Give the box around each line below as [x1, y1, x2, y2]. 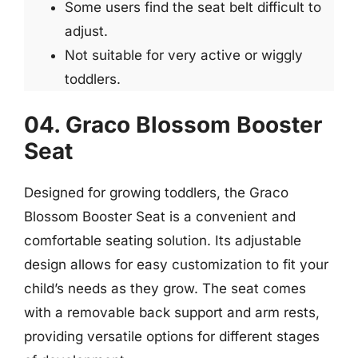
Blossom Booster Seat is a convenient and [24, 208, 296, 225]
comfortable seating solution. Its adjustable [24, 232, 301, 249]
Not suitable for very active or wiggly [65, 47, 303, 63]
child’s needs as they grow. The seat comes [24, 280, 306, 296]
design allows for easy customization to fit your [24, 256, 328, 272]
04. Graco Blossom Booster [24, 110, 322, 138]
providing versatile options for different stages [24, 328, 320, 344]
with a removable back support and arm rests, [24, 304, 320, 320]
